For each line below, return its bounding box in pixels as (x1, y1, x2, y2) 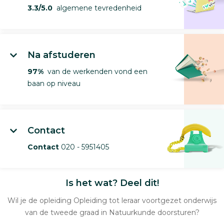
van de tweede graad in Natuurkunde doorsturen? (24, 207, 199, 217)
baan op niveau (27, 78, 80, 88)
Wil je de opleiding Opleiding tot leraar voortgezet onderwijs (7, 195, 216, 205)
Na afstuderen (27, 49, 95, 60)
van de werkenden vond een (43, 66, 147, 76)
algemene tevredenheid (52, 3, 141, 12)
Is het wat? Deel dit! (65, 177, 159, 188)
